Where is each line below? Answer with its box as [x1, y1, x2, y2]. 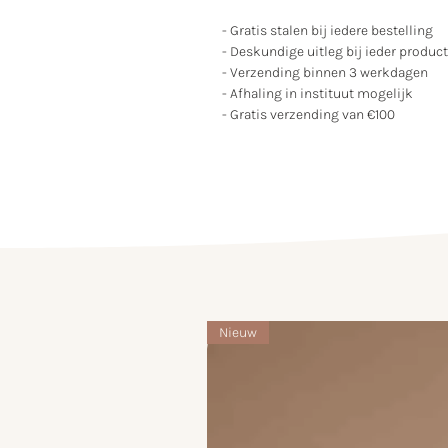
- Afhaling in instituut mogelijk [222, 84, 416, 102]
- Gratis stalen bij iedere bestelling [222, 21, 433, 39]
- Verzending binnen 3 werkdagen [222, 63, 431, 81]
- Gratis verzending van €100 [222, 105, 395, 123]
